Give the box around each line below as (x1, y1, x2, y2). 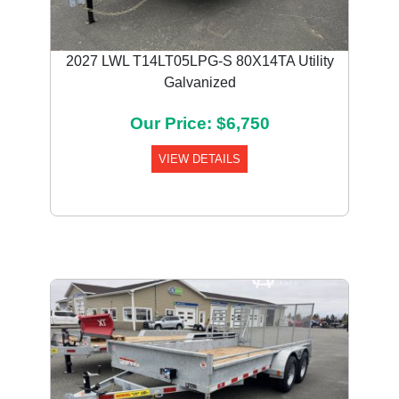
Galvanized (163, 75, 236, 90)
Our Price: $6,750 (129, 114, 270, 133)
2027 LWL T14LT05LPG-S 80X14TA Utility (65, 53, 334, 69)
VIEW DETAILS (159, 152, 240, 166)
